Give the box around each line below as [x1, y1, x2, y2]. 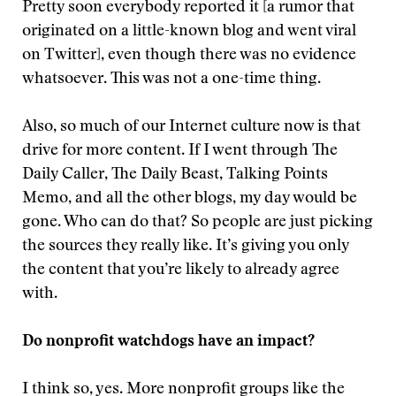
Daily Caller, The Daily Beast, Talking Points [22, 167, 328, 183]
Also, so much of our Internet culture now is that [22, 119, 361, 135]
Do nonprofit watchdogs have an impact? [22, 334, 315, 350]
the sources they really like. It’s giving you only [22, 239, 349, 255]
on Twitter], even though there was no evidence [22, 48, 356, 64]
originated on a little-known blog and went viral [22, 24, 356, 40]
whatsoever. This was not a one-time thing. [22, 72, 321, 88]
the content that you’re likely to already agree [22, 263, 339, 278]
